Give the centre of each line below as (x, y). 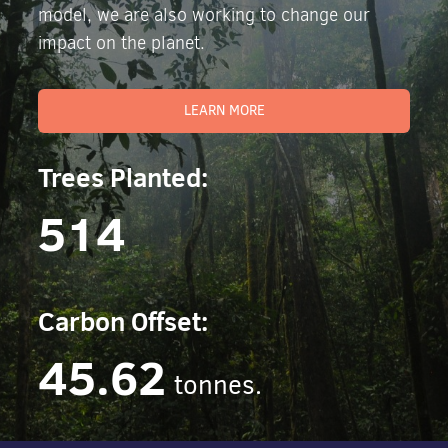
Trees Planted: (123, 177)
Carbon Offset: (123, 321)
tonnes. (218, 385)
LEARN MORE (224, 110)
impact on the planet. (122, 43)
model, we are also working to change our (204, 15)
